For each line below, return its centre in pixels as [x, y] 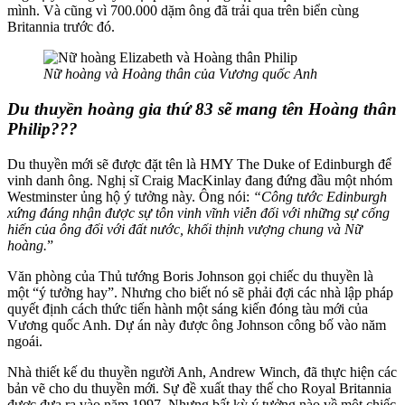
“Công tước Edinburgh [320, 196]
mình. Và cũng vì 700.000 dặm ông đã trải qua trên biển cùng [183, 11]
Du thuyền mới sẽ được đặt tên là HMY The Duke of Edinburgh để [199, 164]
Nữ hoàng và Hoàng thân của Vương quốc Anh [180, 74]
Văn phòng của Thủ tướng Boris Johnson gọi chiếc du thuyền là [190, 276]
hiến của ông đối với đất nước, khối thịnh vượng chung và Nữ [185, 229]
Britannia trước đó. [63, 27]
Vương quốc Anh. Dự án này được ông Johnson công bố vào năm [197, 325]
